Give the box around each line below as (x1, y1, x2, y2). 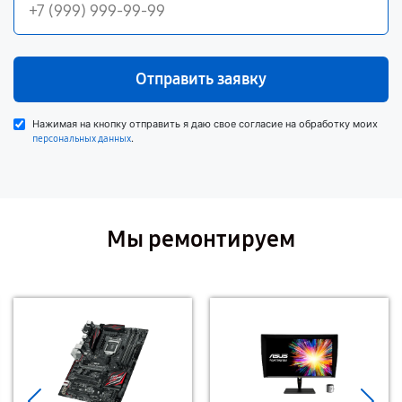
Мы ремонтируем (107, 225, 295, 253)
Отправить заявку (135, 69, 267, 89)
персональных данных (32, 133, 131, 144)
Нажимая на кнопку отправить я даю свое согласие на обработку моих (32, 118, 378, 130)
